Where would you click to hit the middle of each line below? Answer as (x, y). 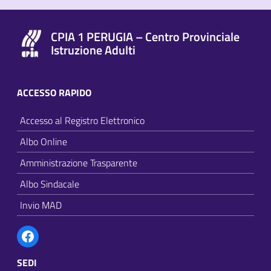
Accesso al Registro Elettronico (82, 120)
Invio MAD (41, 205)
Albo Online (44, 141)
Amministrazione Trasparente (79, 162)
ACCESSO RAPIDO (54, 92)
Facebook (64, 228)
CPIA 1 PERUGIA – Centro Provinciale (145, 36)
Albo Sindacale (50, 184)
